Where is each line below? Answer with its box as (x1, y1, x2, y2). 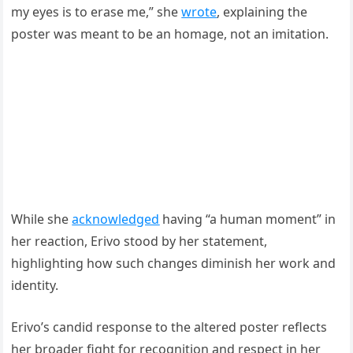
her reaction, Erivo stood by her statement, (11, 232, 268, 250)
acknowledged (72, 210, 160, 228)
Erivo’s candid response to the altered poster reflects (11, 318, 328, 336)
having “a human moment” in (159, 210, 336, 228)
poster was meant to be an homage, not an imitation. (11, 24, 329, 43)
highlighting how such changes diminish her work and (11, 254, 336, 272)
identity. (11, 276, 59, 294)
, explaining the (217, 2, 308, 20)
